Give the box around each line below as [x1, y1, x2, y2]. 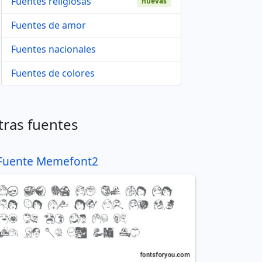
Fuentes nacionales [11, 43, 96, 56]
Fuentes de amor [11, 19, 86, 32]
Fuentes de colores [11, 67, 95, 80]
